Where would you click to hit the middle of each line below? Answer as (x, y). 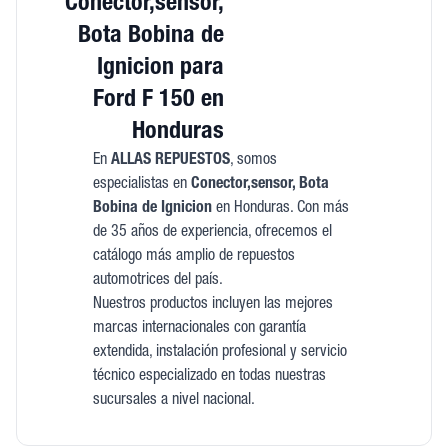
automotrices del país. (157, 281)
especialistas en (141, 185)
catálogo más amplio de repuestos (193, 257)
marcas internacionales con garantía (199, 329)
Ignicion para (160, 69)
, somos (253, 161)
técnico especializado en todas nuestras (209, 377)
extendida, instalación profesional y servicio (219, 353)
